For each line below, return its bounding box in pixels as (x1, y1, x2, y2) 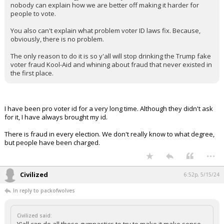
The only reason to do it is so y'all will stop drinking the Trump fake (10, 51, 211, 60)
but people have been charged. (4, 138, 100, 147)
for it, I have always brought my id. (4, 112, 107, 121)
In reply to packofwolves (13, 187, 75, 194)
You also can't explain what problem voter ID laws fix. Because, (10, 26, 200, 35)
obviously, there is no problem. (10, 34, 104, 43)
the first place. (10, 68, 53, 77)
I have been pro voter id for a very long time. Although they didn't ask (4, 104, 213, 113)
